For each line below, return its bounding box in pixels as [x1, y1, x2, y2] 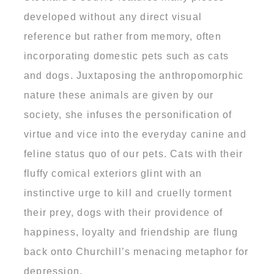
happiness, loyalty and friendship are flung [24, 226, 239, 237]
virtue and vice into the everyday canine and [24, 128, 246, 139]
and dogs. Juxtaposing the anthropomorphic [24, 70, 244, 81]
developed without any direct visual [24, 11, 202, 22]
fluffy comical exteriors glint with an [24, 168, 202, 179]
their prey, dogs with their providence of [24, 207, 223, 218]
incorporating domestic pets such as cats [24, 50, 229, 61]
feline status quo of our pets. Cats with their [24, 148, 243, 159]
